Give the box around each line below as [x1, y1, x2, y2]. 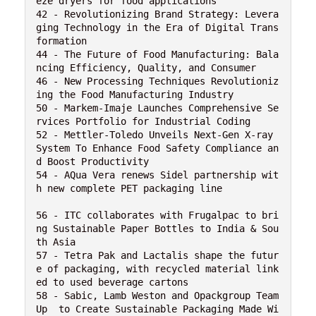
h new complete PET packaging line [36, 182, 222, 194]
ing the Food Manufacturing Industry [36, 88, 233, 100]
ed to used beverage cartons [36, 276, 188, 288]
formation [36, 35, 87, 47]
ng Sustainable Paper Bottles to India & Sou [36, 222, 279, 234]
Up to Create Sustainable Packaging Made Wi [36, 303, 279, 315]
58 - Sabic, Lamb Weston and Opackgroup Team [36, 289, 279, 301]
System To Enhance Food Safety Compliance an [36, 142, 279, 154]
